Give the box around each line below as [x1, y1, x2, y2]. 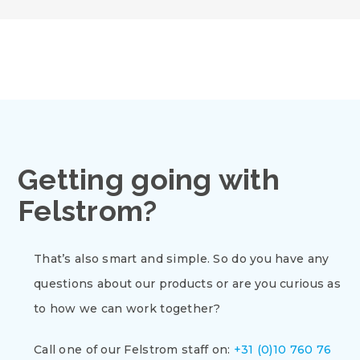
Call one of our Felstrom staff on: [34, 342, 234, 357]
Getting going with [18, 162, 280, 196]
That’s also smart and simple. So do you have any [34, 252, 329, 266]
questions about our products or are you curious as [34, 276, 341, 291]
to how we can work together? [34, 301, 220, 316]
